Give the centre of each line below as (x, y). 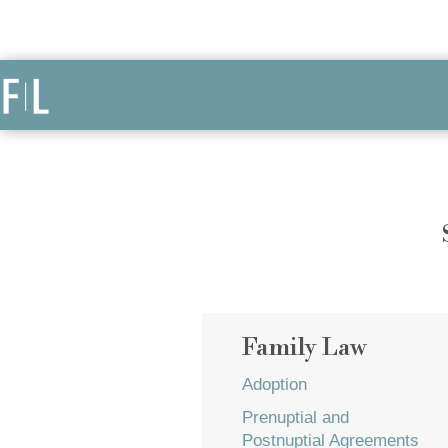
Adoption (274, 384)
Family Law (304, 348)
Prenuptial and (295, 417)
